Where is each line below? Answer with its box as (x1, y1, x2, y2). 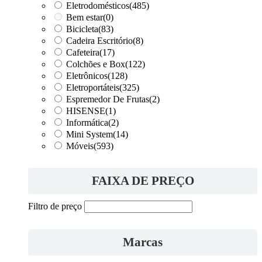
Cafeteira (66, 47, 99, 57)
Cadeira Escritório (66, 35, 133, 46)
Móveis (66, 140, 94, 151)
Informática (66, 117, 108, 127)
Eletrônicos (66, 70, 108, 81)
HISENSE (66, 105, 105, 116)
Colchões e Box (66, 58, 125, 69)
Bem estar (66, 12, 103, 22)
